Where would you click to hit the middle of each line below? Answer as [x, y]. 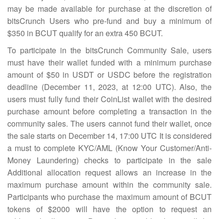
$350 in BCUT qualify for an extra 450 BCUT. [85, 33]
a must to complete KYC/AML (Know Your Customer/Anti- [109, 148]
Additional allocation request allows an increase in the [109, 172]
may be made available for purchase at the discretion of [109, 9]
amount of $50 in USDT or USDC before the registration [109, 75]
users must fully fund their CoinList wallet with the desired [109, 99]
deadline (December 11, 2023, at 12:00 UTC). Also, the [109, 87]
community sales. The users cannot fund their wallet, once [109, 123]
